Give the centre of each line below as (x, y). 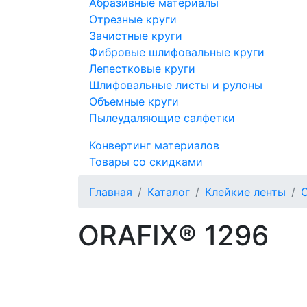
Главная (111, 192)
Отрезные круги (133, 19)
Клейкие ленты (245, 192)
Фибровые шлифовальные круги (177, 52)
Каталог (169, 192)
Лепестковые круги (142, 69)
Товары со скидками (146, 162)
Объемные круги (134, 101)
